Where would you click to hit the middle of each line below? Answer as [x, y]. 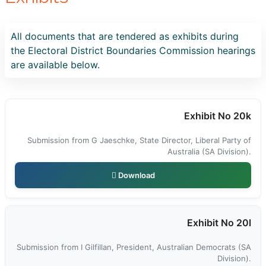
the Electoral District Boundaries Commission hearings [133, 50]
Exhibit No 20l [219, 223]
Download [135, 175]
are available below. [55, 65]
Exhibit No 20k [218, 116]
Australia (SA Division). [209, 151]
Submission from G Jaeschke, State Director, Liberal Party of [139, 140]
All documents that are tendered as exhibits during [125, 36]
